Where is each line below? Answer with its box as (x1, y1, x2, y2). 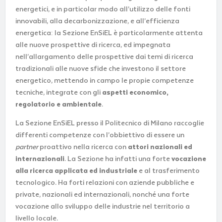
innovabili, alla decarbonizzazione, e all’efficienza (15, 17, 179, 25)
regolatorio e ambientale (15, 100, 102, 109)
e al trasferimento (137, 167, 200, 175)
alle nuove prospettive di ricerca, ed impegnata (15, 41, 170, 49)
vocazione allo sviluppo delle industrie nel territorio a (15, 203, 190, 211)
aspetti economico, (102, 88, 168, 97)
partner (15, 143, 38, 152)
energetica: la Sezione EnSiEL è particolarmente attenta (15, 29, 203, 37)
